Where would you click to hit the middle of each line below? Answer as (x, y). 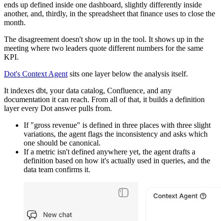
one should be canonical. (62, 143)
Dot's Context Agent (36, 74)
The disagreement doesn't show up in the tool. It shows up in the (104, 39)
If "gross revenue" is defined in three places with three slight (117, 125)
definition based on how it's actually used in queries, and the (117, 160)
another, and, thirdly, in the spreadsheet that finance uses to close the (110, 13)
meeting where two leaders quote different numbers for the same (104, 48)
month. (15, 22)
